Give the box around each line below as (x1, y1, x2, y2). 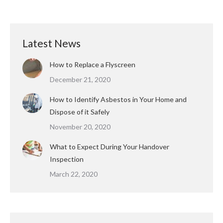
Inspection (50, 155, 84, 163)
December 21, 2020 (50, 75, 111, 84)
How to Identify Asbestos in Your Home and (50, 95, 187, 104)
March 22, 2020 (50, 170, 98, 178)
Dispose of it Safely (50, 108, 110, 116)
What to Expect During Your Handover (50, 142, 169, 151)
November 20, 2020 (50, 122, 111, 131)
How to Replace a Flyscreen (50, 60, 135, 69)
